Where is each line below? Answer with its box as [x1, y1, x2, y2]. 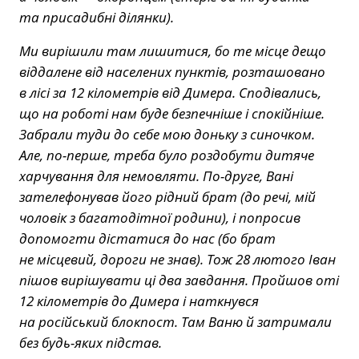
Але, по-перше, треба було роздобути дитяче [19, 145, 314, 164]
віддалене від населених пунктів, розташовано [19, 62, 325, 81]
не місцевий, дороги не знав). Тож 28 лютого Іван [19, 249, 336, 268]
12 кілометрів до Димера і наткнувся [19, 291, 259, 310]
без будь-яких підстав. [19, 333, 162, 352]
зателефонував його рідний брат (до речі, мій [19, 187, 316, 206]
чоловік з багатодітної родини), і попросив [19, 208, 301, 227]
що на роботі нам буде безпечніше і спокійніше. [19, 103, 325, 123]
